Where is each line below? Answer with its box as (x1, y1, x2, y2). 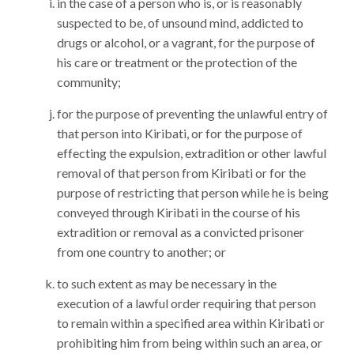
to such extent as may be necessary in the (57, 276, 277, 291)
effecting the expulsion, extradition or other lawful (57, 145, 326, 160)
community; (57, 74, 121, 89)
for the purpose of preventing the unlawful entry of (57, 106, 328, 121)
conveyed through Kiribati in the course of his (57, 205, 300, 220)
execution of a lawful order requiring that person (57, 296, 316, 311)
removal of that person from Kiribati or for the (57, 165, 306, 180)
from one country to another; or (57, 244, 226, 259)
